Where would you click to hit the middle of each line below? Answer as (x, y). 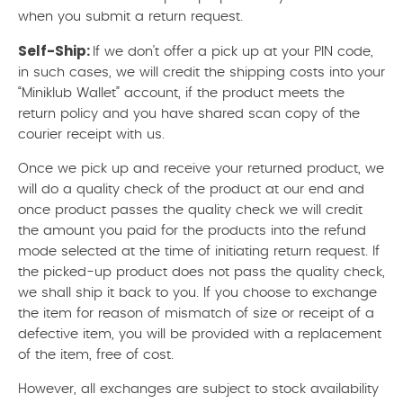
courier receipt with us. (91, 134)
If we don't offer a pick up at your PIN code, (233, 52)
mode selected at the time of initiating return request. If (199, 251)
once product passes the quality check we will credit (190, 210)
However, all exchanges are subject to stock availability (198, 389)
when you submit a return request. (130, 17)
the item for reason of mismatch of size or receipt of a (196, 313)
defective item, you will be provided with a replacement (200, 334)
